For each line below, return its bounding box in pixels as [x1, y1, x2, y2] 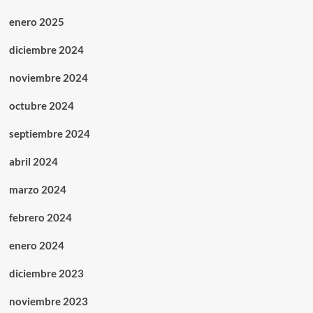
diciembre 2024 [8, 43, 84, 57]
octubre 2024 [8, 99, 74, 112]
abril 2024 [8, 155, 58, 168]
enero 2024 [8, 239, 64, 252]
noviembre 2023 [8, 295, 88, 308]
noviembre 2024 [8, 71, 88, 85]
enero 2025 [8, 15, 64, 29]
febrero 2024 [8, 211, 72, 224]
